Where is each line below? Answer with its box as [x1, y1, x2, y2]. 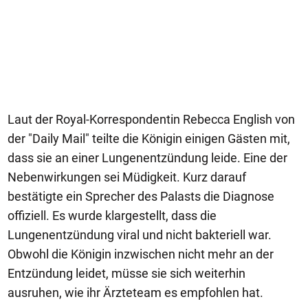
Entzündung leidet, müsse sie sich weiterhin [8, 266, 245, 280]
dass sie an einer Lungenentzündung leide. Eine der [8, 151, 287, 165]
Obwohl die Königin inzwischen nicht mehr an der [8, 247, 274, 261]
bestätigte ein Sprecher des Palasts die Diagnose [8, 189, 274, 203]
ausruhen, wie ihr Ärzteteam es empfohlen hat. [8, 285, 263, 300]
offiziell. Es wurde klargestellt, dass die [8, 208, 217, 223]
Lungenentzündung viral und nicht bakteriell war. [8, 228, 272, 242]
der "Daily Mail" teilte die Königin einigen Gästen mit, [8, 131, 290, 146]
